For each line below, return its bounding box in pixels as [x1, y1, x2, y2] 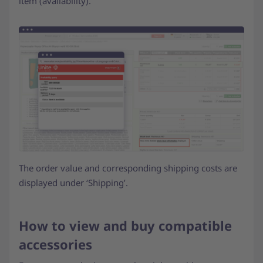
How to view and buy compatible [19, 217, 232, 235]
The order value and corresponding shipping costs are [19, 162, 237, 174]
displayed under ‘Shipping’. [19, 177, 130, 189]
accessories [19, 235, 96, 254]
